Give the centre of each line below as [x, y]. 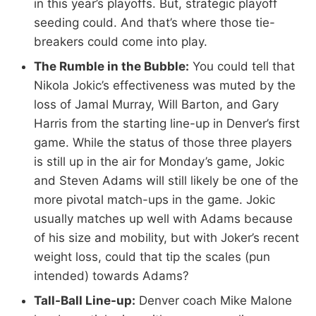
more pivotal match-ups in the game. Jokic [154, 199]
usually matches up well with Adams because [163, 218]
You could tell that [242, 66]
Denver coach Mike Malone [214, 300]
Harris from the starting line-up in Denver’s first [167, 123]
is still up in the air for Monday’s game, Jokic [159, 161]
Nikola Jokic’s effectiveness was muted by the [165, 85]
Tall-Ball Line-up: [85, 300]
